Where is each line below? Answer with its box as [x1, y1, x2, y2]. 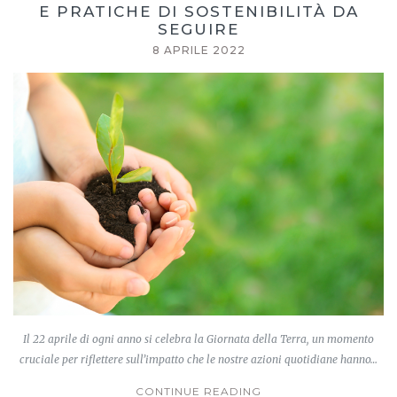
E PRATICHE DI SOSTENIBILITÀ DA [38, 2, 359, 20]
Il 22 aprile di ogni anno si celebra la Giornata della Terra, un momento [23, 332, 374, 346]
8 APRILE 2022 [152, 43, 245, 57]
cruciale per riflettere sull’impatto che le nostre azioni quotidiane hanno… [19, 353, 378, 367]
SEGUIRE [158, 19, 239, 38]
